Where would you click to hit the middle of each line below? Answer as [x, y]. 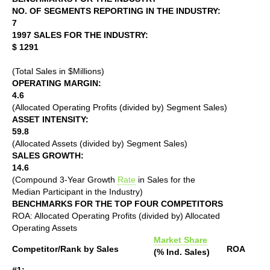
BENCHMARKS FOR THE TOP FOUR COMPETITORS [118, 203]
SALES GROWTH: [48, 155]
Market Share [181, 240]
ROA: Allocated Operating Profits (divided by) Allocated [116, 215]
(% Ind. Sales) [182, 252]
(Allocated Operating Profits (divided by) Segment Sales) [120, 107]
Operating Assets [45, 228]
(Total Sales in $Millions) [58, 71]
